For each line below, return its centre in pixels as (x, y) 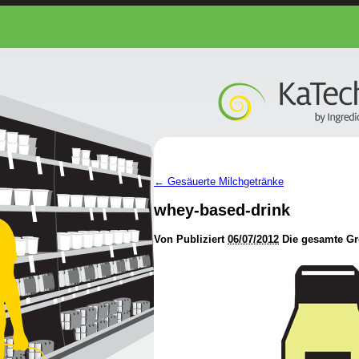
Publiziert (200, 239)
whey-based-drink (222, 210)
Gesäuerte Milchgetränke (224, 182)
